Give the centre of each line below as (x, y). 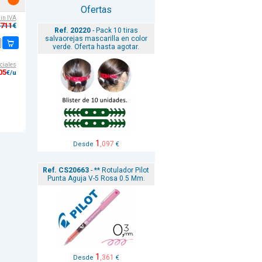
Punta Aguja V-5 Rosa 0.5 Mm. (96, 178)
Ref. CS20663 (66, 170)
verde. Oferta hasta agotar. (96, 47)
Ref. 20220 (72, 30)
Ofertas (96, 10)
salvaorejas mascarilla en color (96, 39)
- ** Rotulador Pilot (119, 170)
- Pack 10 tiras (114, 30)
